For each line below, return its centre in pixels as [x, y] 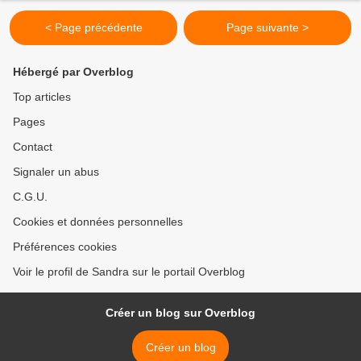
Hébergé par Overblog [73, 72]
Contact [33, 147]
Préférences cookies [65, 247]
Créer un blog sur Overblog [180, 313]
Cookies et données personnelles [98, 222]
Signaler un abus [56, 172]
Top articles [42, 97]
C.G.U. [30, 197]
